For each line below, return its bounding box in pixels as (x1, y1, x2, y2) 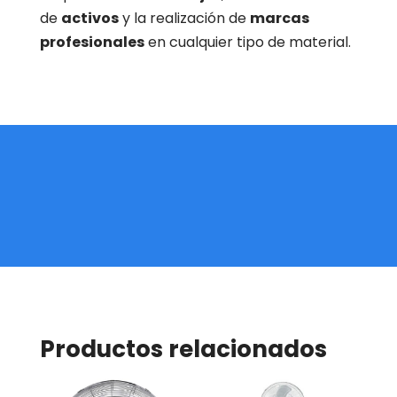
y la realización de (118, 8, 250, 29)
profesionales (39, 32, 144, 53)
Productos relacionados (39, 333, 327, 366)
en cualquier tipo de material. (144, 32, 351, 53)
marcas (249, 8, 309, 29)
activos (60, 8, 119, 29)
